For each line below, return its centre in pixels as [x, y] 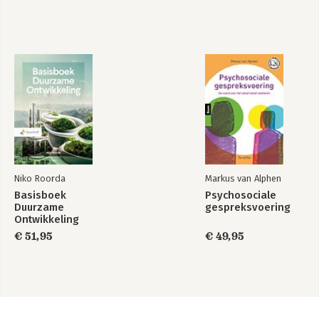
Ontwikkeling [47, 219]
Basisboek [40, 195]
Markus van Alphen [243, 178]
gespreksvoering [248, 207]
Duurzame [39, 207]
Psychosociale [241, 195]
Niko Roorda [40, 178]
